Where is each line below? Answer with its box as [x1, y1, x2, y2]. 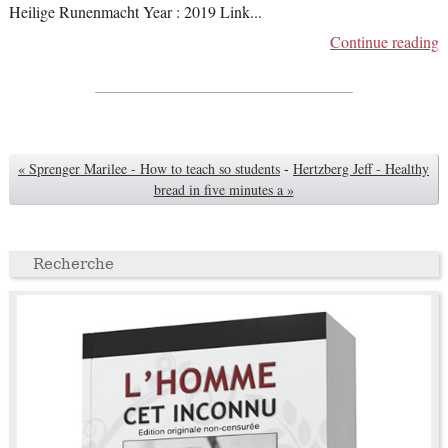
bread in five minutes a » [153, 180, 294, 200]
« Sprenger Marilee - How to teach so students [18, 159, 280, 179]
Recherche [32, 255, 114, 274]
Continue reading [330, 31, 440, 54]
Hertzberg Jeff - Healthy [293, 159, 429, 179]
